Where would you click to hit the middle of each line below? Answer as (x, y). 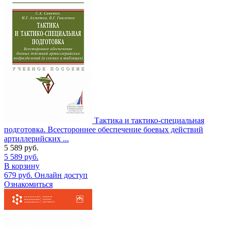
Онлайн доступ (61, 175)
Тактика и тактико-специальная (149, 120)
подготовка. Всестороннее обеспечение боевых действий (104, 129)
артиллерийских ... (36, 138)
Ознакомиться (28, 184)
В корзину (22, 166)
